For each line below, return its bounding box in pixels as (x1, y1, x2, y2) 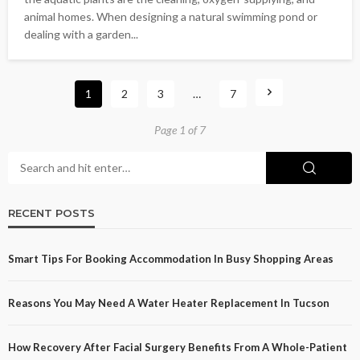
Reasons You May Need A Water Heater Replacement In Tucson (8, 296, 329, 309)
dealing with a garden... (24, 27, 138, 41)
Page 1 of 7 (154, 122, 206, 137)
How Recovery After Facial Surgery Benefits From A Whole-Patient (8, 340, 347, 354)
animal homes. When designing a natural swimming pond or (24, 9, 317, 23)
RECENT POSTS (8, 206, 95, 219)
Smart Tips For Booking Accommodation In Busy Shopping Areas (8, 252, 333, 265)
